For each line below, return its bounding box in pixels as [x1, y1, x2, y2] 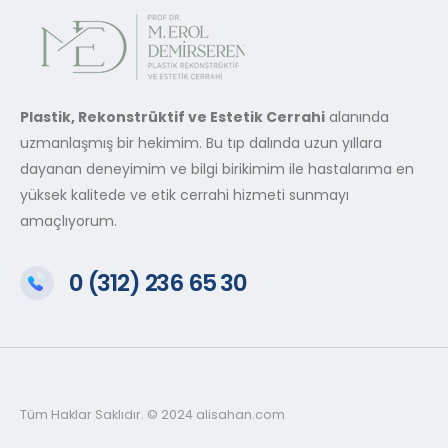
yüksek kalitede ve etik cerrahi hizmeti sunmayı [20, 185, 349, 206]
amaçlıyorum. [20, 211, 117, 232]
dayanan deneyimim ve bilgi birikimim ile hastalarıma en [20, 159, 414, 180]
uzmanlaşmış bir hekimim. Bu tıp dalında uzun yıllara [20, 133, 382, 154]
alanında [325, 107, 389, 128]
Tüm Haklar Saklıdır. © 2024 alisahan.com [20, 406, 285, 424]
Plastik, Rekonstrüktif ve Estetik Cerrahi [20, 107, 325, 128]
